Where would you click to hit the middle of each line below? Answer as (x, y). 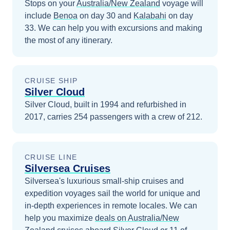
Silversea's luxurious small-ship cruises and (104, 181)
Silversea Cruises (68, 168)
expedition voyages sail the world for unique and (112, 193)
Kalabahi (150, 16)
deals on (111, 218)
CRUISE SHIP (51, 81)
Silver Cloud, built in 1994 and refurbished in (106, 104)
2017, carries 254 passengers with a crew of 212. (113, 117)
